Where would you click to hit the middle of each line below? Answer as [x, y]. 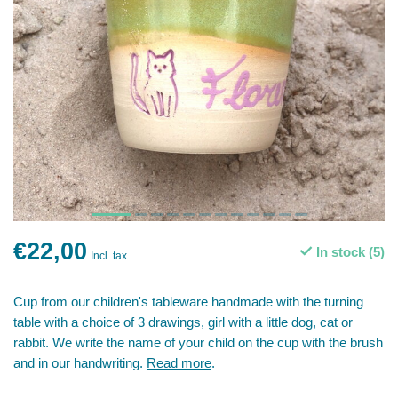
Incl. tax [109, 256]
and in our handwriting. [80, 363]
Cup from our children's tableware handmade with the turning [188, 302]
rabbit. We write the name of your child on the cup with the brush [198, 342]
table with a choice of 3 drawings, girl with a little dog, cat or [183, 322]
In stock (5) [349, 252]
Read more [179, 363]
